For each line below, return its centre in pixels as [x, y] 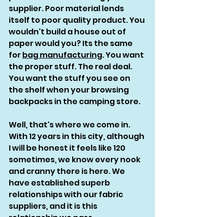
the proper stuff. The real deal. [71, 67]
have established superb [60, 183]
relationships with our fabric [67, 195]
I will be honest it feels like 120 [68, 148]
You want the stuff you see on [70, 78]
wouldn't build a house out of [68, 32]
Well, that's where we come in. [70, 125]
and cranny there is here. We [68, 171]
